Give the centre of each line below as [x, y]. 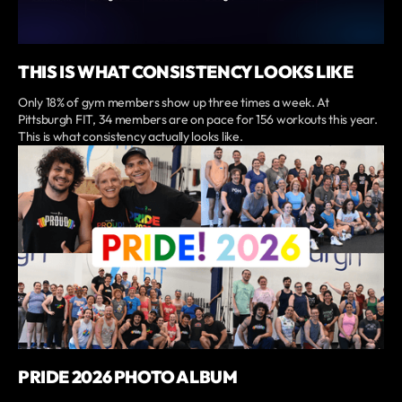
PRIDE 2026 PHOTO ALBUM [128, 377]
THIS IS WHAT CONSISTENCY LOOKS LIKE [186, 71]
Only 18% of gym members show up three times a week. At [174, 102]
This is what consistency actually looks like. [131, 136]
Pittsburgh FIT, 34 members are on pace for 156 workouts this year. [198, 119]
